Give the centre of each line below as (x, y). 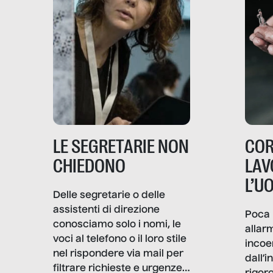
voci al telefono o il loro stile (120, 239)
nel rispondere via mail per (118, 254)
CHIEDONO (89, 166)
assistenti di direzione (106, 210)
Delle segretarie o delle (109, 195)
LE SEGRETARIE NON (121, 146)
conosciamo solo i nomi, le (117, 225)
